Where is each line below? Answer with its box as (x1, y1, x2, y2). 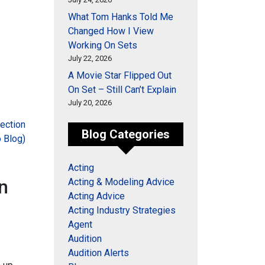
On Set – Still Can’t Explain (68, 84, 176, 95)
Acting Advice (68, 190, 125, 202)
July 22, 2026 (68, 54, 112, 63)
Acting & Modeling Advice (68, 176, 174, 188)
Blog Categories (82, 127, 170, 141)
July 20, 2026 (68, 98, 112, 107)
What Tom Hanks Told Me (68, 11, 173, 22)
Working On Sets (68, 40, 137, 51)
